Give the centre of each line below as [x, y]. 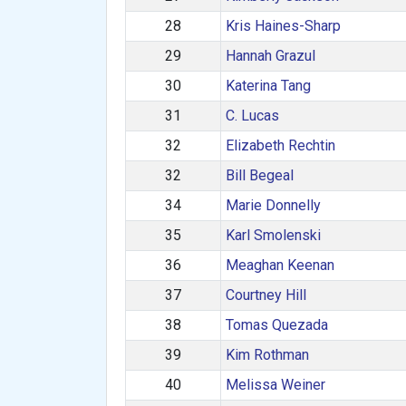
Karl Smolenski [273, 235]
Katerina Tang [268, 86]
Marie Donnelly [273, 205]
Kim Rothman [267, 355]
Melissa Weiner [275, 385]
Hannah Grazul [270, 56]
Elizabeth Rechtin [280, 145]
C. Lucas [252, 116]
